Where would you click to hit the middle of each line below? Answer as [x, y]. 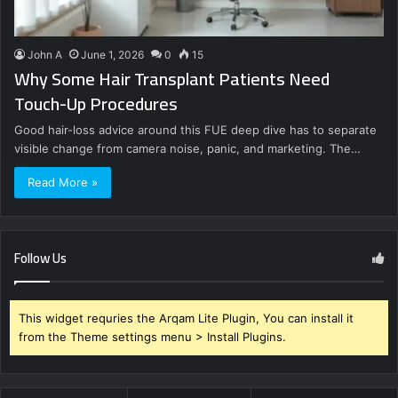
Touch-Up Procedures [96, 104]
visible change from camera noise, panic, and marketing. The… [187, 149]
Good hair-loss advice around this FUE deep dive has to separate [195, 130]
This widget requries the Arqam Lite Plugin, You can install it [186, 318]
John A [45, 55]
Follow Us [40, 259]
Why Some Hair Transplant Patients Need [172, 79]
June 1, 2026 [112, 55]
